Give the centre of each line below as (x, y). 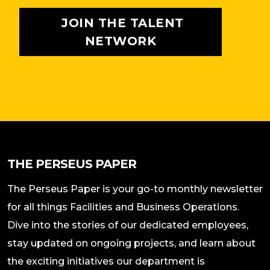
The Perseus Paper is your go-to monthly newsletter (135, 189)
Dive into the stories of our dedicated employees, (128, 225)
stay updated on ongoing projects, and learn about (131, 243)
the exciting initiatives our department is (106, 262)
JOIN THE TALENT (121, 23)
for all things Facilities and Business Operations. (123, 207)
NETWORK (121, 41)
